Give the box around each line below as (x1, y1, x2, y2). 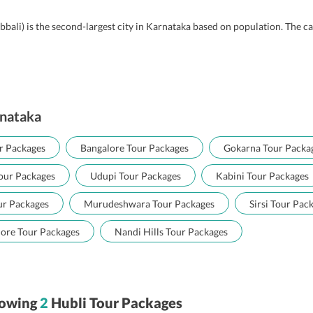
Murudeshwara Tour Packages (84, 198, 214, 210)
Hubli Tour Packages (51, 294, 182, 311)
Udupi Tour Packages (90, 170, 181, 182)
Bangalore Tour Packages (80, 142, 189, 154)
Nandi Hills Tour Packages (115, 226, 228, 238)
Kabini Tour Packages (216, 170, 309, 182)
